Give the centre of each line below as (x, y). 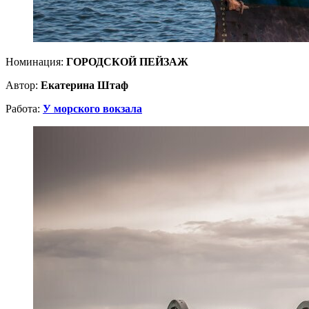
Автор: (23, 85)
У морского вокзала (92, 108)
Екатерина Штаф (84, 85)
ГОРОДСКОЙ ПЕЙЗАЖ (127, 61)
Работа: (24, 108)
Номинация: (36, 61)
